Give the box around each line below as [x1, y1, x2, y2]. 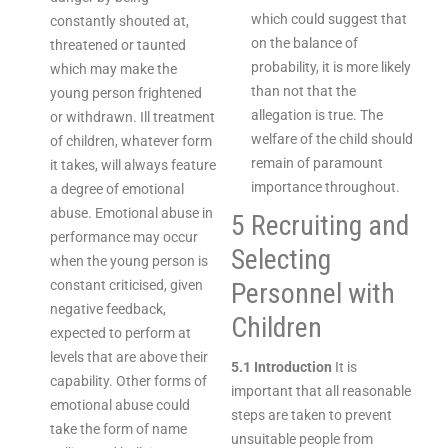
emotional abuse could [50, 397, 190, 413]
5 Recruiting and [231, 209, 409, 242]
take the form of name [50, 421, 187, 437]
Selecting [231, 243, 331, 276]
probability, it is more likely [251, 59, 411, 75]
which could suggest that [251, 11, 407, 27]
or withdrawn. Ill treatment [50, 109, 215, 125]
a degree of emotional [50, 181, 184, 197]
